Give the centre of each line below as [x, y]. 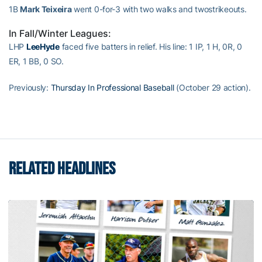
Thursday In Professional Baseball [112, 87]
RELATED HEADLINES [62, 169]
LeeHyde [43, 46]
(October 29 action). [212, 87]
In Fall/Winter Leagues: [60, 33]
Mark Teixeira [46, 9]
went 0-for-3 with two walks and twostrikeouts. [159, 9]
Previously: [30, 87]
